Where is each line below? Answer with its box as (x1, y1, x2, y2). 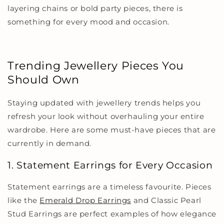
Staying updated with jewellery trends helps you (7, 97, 201, 107)
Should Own (7, 72, 79, 86)
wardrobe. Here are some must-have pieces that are (7, 124, 216, 134)
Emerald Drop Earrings (39, 195, 131, 205)
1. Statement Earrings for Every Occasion (7, 159, 213, 171)
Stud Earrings (7, 209, 62, 219)
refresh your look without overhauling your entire (7, 111, 204, 121)
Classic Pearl (151, 195, 201, 205)
